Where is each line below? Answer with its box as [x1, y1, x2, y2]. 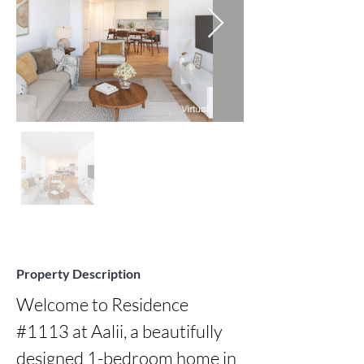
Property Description [16, 266, 141, 281]
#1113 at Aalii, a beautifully [16, 320, 223, 342]
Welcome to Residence [16, 293, 188, 315]
